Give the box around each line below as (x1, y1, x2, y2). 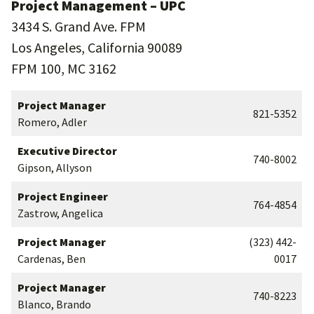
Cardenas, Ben (18, 252, 86, 266)
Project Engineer (18, 189, 108, 203)
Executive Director (18, 144, 117, 158)
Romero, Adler (18, 115, 87, 129)
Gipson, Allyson (18, 161, 92, 175)
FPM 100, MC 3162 (11, 60, 116, 77)
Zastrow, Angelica (18, 206, 103, 220)
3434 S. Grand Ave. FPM (11, 18, 146, 35)
